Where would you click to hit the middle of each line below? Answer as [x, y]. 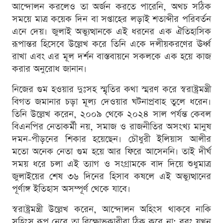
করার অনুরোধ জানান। [49, 69]
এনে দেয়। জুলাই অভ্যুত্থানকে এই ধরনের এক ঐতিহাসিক [111, 32]
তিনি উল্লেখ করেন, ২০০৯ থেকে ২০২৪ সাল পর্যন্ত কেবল [111, 114]
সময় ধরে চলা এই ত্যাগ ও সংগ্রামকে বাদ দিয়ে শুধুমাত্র [111, 164]
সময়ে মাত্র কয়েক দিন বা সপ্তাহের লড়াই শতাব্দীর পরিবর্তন [111, 19]
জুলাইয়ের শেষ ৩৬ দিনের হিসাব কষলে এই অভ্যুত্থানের [111, 177]
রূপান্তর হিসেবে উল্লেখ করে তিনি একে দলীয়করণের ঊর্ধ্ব [111, 44]
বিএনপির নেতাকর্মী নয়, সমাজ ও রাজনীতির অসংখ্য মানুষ [111, 127]
